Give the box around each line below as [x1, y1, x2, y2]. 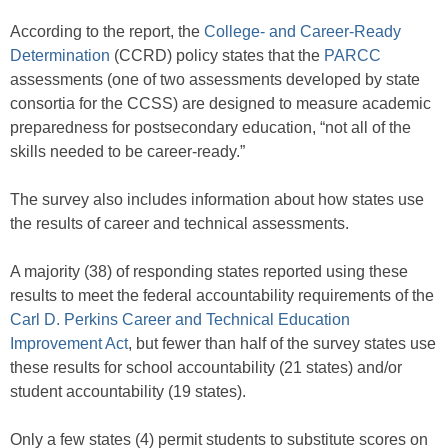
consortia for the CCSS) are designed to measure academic [10, 95, 431, 113]
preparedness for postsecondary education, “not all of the [10, 119, 411, 137]
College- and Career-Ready [204, 23, 401, 41]
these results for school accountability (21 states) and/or [10, 359, 402, 377]
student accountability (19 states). [10, 383, 246, 401]
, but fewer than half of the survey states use [128, 335, 436, 353]
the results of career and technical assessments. [10, 215, 349, 233]
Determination [10, 47, 110, 65]
